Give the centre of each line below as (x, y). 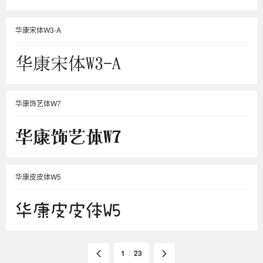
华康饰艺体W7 (38, 103)
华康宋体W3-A (38, 30)
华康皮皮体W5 (38, 176)
